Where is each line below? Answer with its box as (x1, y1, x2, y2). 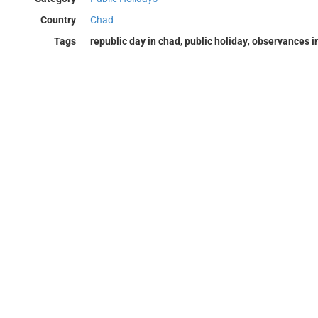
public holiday (184, 35, 248, 47)
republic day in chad (89, 35, 180, 47)
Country (40, 14, 76, 26)
